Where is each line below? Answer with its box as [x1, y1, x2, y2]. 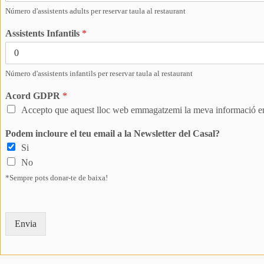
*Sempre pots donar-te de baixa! [5, 173, 108, 182]
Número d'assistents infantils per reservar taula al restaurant [5, 69, 193, 78]
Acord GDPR [5, 91, 62, 101]
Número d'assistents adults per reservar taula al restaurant [5, 6, 186, 15]
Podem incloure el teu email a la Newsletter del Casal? [5, 128, 220, 138]
